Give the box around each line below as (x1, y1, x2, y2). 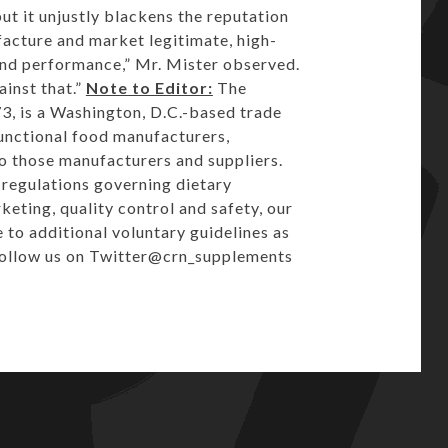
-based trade (181, 102, 282, 121)
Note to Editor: (85, 78, 213, 97)
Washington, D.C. (49, 102, 182, 121)
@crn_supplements (147, 246, 293, 265)
